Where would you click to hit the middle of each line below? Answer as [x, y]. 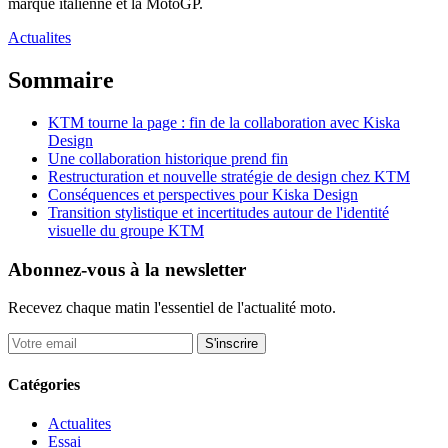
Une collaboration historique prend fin [168, 158]
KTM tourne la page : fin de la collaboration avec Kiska [224, 122]
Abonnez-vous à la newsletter [127, 269]
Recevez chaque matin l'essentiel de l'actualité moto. [172, 308]
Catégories [44, 384]
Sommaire [61, 80]
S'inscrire [231, 344]
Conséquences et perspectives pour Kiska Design [203, 194]
